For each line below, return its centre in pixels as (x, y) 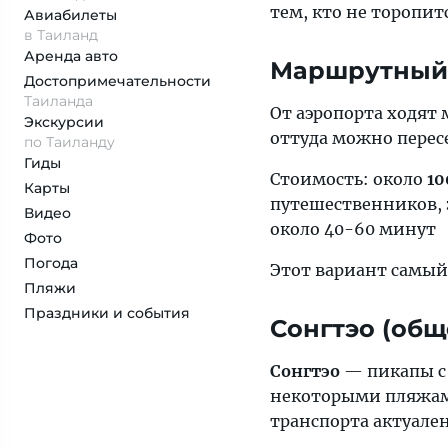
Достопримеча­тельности (117, 81)
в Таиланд (61, 35)
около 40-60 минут (353, 229)
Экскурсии (64, 122)
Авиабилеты (70, 15)
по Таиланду (69, 142)
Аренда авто (71, 56)
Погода (51, 263)
